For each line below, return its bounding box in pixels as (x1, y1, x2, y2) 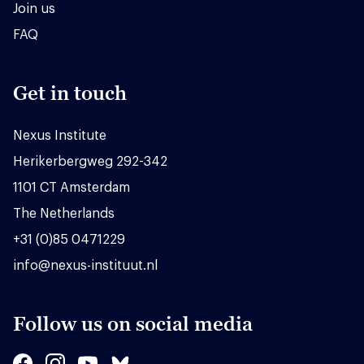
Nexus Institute (13, 128, 106, 142)
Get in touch (13, 80, 127, 105)
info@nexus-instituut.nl (13, 258, 158, 272)
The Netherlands (13, 206, 115, 220)
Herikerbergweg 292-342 (13, 154, 167, 168)
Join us (13, 2, 55, 15)
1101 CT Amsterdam (13, 180, 130, 194)
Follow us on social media (13, 311, 253, 336)
